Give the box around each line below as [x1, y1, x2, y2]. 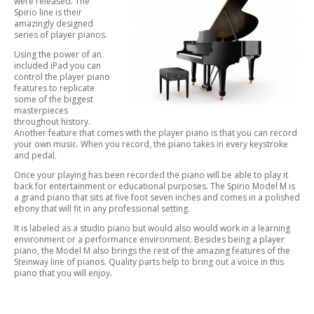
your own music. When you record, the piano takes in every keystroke [14, 138, 288, 151]
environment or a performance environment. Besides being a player [14, 233, 285, 246]
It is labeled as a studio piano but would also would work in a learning [14, 222, 290, 235]
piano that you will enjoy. [14, 267, 112, 280]
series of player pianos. [14, 29, 107, 41]
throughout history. [14, 116, 90, 128]
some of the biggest [14, 93, 93, 106]
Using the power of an [14, 48, 102, 61]
